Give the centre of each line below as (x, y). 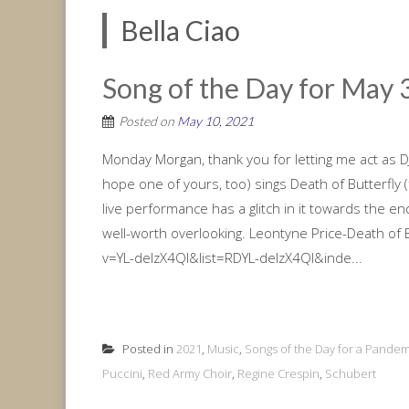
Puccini (122, 373)
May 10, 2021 (215, 121)
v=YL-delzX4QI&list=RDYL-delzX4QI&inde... (232, 257)
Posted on (148, 121)
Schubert (351, 373)
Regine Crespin (278, 373)
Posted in (148, 349)
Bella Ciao (180, 30)
